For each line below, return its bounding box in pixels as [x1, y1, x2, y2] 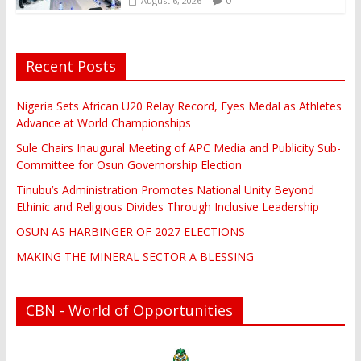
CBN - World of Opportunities [25, 301, 233, 321]
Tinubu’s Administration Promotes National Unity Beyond [15, 182, 314, 198]
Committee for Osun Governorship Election [15, 157, 242, 173]
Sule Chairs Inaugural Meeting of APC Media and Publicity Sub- [15, 140, 341, 156]
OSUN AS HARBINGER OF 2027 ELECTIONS [15, 224, 245, 240]
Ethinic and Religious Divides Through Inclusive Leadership [15, 199, 319, 215]
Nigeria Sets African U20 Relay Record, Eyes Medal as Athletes [15, 98, 342, 114]
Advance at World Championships [15, 115, 191, 131]
